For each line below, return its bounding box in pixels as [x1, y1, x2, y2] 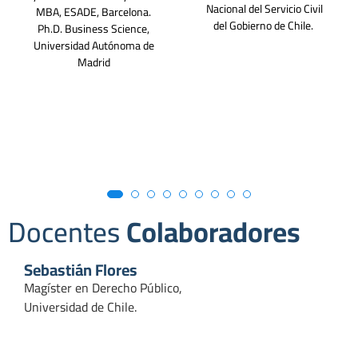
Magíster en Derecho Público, [24, 276, 182, 300]
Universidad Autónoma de [33, 35, 154, 57]
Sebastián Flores [24, 255, 137, 285]
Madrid [77, 52, 110, 74]
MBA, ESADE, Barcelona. [36, 2, 151, 23]
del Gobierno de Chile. [213, 15, 316, 37]
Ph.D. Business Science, [38, 18, 149, 40]
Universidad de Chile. [24, 295, 140, 320]
